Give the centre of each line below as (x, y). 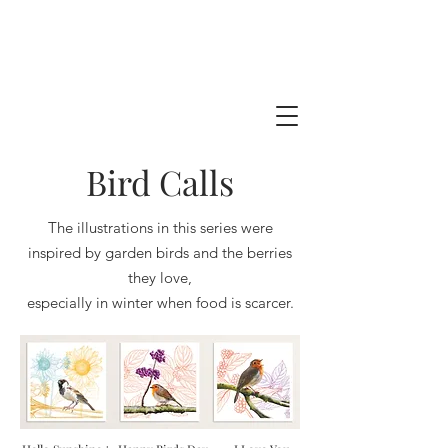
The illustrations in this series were (160, 227)
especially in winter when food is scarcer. (160, 302)
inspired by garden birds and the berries (160, 252)
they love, (160, 277)
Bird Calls (160, 182)
